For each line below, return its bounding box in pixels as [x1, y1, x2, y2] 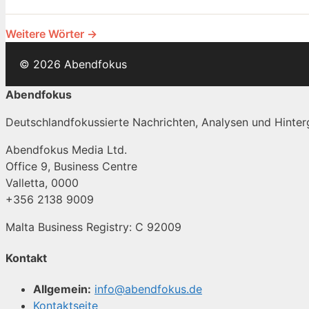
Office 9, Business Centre [6, 159, 137, 173]
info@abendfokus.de [94, 282, 202, 297]
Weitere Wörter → [6, 26, 97, 41]
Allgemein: [33, 282, 91, 297]
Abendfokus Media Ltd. [6, 142, 127, 157]
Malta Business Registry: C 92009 [6, 219, 181, 234]
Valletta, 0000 [6, 175, 79, 190]
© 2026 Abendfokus [19, 57, 127, 71]
